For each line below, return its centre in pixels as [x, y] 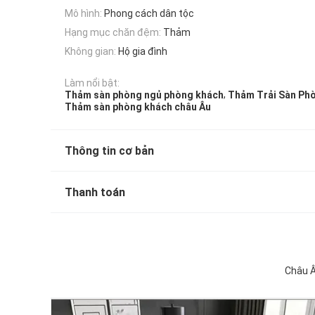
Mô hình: [83, 13]
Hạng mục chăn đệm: [113, 32]
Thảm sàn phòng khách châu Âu [138, 107]
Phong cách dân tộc [149, 13]
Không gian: [90, 52]
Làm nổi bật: [92, 83]
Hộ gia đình [143, 52]
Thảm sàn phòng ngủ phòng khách [144, 95]
